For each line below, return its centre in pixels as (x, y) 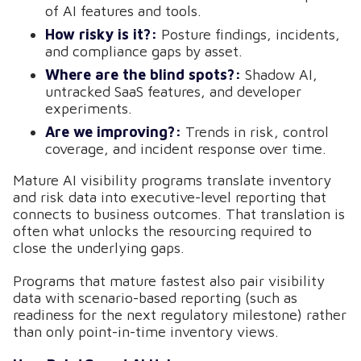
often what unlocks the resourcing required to (162, 231)
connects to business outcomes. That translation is (179, 214)
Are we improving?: (115, 132)
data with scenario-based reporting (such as (155, 298)
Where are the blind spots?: (145, 75)
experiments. (89, 108)
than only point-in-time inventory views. (146, 332)
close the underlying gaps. (99, 248)
